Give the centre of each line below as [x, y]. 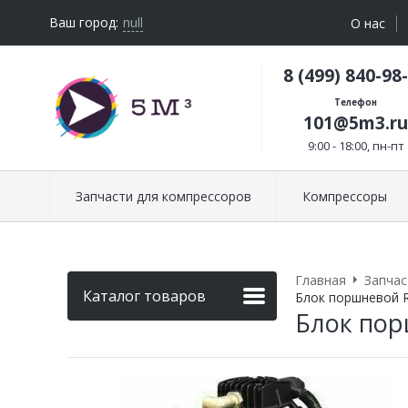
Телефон [356, 102]
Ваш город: [84, 23]
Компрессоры [344, 196]
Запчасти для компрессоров [163, 196]
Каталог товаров [144, 296]
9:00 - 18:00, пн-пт [356, 145]
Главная [321, 280]
